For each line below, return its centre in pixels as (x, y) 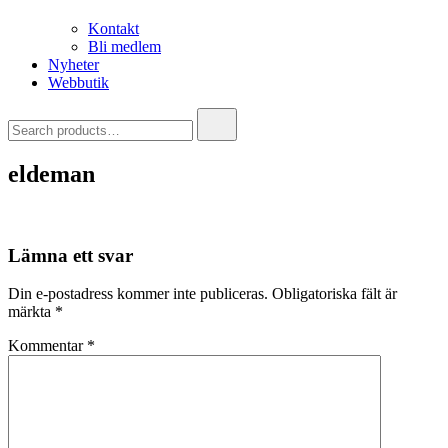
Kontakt (113, 28)
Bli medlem (124, 46)
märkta (31, 312)
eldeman (51, 173)
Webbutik (78, 82)
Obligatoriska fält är (334, 294)
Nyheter (73, 64)
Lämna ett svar (70, 255)
